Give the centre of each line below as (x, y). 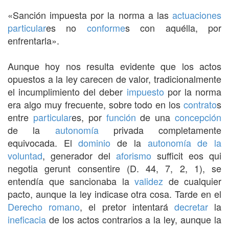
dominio (95, 142)
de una (155, 117)
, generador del (79, 155)
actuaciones (197, 15)
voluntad (25, 155)
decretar (191, 206)
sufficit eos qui (186, 155)
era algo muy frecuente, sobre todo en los (96, 104)
